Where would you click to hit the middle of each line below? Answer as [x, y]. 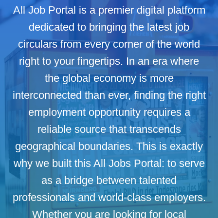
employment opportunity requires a [109, 112]
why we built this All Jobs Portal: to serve [109, 163]
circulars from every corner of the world [109, 44]
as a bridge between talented [109, 180]
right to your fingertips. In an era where [109, 61]
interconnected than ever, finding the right [109, 95]
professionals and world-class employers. [109, 197]
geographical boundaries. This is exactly [109, 146]
